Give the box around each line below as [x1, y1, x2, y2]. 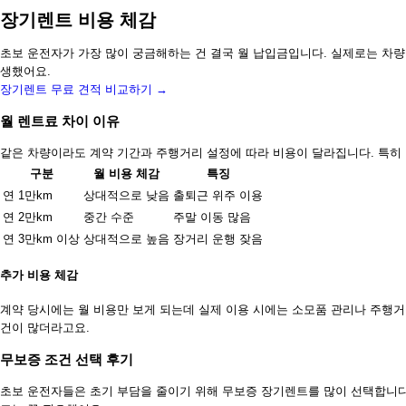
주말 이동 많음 [173, 210, 251, 225]
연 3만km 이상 [3, 232, 80, 246]
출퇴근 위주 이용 [173, 188, 263, 203]
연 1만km [3, 188, 53, 203]
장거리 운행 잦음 [173, 232, 263, 246]
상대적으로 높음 [83, 232, 169, 246]
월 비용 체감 [93, 167, 159, 181]
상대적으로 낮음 [83, 188, 169, 203]
